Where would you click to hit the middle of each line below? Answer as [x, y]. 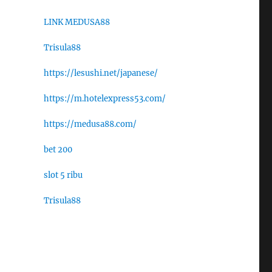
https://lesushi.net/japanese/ [100, 73]
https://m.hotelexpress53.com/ [104, 99]
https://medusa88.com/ [90, 124]
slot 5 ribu [63, 175]
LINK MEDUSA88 [76, 22]
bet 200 [58, 150]
